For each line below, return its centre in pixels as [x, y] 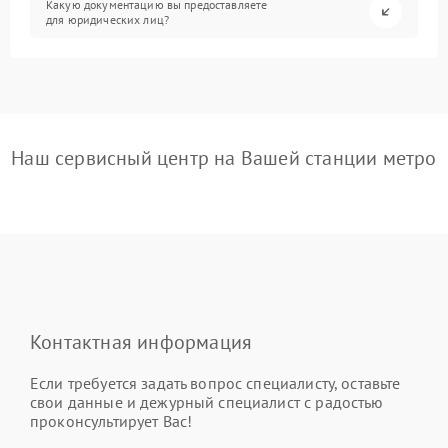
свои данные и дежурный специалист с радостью [207, 402]
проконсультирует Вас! [111, 421]
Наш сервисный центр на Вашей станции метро [224, 158]
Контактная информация [141, 342]
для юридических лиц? [108, 19]
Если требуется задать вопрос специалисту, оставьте [215, 383]
